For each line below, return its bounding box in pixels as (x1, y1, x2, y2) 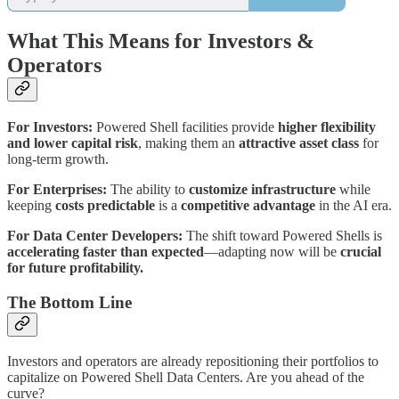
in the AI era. (315, 198, 392, 214)
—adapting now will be (204, 244, 340, 260)
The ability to (107, 182, 189, 198)
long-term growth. (7, 151, 109, 167)
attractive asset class (239, 135, 359, 151)
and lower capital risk (7, 135, 138, 151)
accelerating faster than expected (7, 244, 204, 260)
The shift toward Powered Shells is (183, 228, 382, 244)
